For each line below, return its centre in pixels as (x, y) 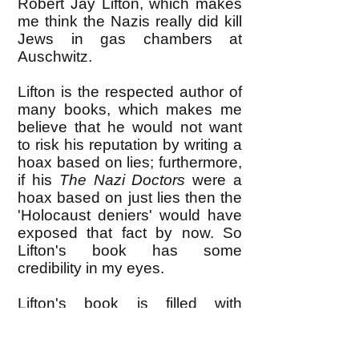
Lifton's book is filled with (130, 303)
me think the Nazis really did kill (130, 21)
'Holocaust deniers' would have (130, 215)
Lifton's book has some (130, 250)
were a (214, 180)
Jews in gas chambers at (130, 39)
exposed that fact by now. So (130, 233)
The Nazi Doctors (122, 180)
